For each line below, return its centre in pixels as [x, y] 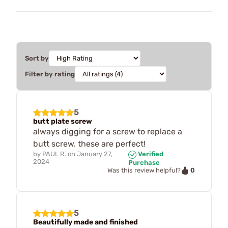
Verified [150, 154]
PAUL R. [54, 154]
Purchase [144, 162]
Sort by [37, 58]
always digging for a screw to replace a [108, 132]
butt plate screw [63, 121]
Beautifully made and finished [85, 222]
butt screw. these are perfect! [89, 144]
